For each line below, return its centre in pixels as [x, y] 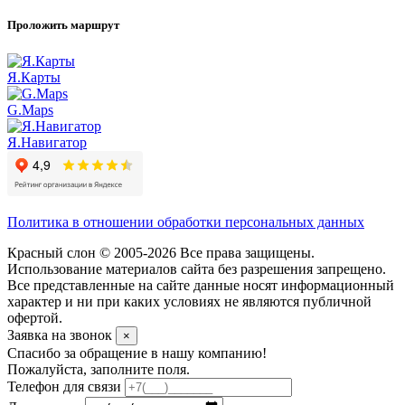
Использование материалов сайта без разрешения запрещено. [197, 268]
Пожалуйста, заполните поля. [99, 369]
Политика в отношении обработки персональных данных [186, 221]
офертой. [35, 317]
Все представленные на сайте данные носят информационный [201, 285]
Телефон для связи [64, 386]
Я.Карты [34, 77]
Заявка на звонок [61, 334]
